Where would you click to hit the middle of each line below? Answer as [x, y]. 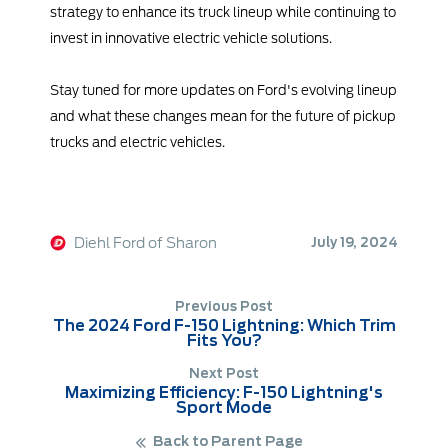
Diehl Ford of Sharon [145, 243]
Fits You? [224, 341]
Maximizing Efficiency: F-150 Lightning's [224, 393]
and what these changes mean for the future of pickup [223, 116]
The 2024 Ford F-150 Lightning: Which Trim [224, 326]
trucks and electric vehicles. [137, 142]
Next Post [224, 374]
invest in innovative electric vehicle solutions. [191, 38]
